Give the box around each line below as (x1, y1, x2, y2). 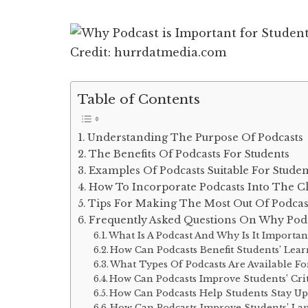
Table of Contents (78, 91, 200, 108)
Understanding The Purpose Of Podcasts (87, 131, 303, 144)
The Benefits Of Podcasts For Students (88, 148, 289, 161)
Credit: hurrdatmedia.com (70, 45, 226, 59)
